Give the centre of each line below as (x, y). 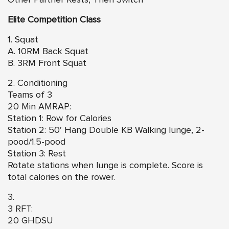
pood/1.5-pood (37, 142)
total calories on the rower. (61, 177)
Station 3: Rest (37, 154)
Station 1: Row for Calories (60, 118)
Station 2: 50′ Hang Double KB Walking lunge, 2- (106, 130)
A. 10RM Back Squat (48, 51)
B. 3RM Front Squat (47, 63)
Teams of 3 (30, 95)
